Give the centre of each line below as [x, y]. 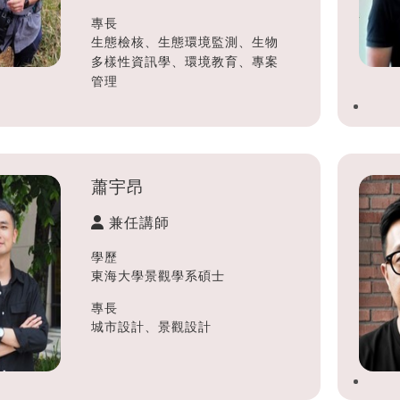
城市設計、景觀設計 [151, 326]
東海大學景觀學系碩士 [158, 275]
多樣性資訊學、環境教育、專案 [184, 61]
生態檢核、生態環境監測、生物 [184, 42]
